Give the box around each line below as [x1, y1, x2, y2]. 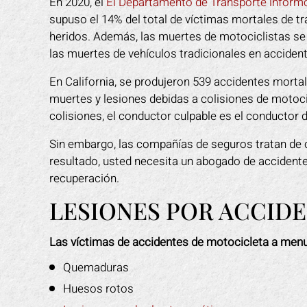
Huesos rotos [63, 280, 134, 297]
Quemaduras [63, 259, 129, 276]
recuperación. [49, 170, 119, 187]
